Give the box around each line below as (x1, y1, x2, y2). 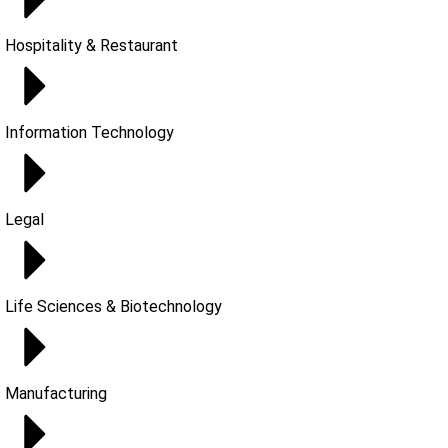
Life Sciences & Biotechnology (5, 297, 222, 316)
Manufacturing (5, 384, 107, 403)
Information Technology (5, 123, 174, 142)
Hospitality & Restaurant (5, 36, 178, 55)
